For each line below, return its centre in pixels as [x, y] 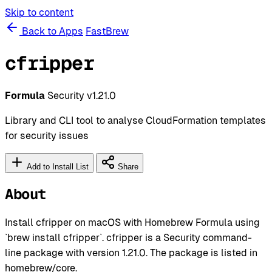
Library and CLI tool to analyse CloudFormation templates [135, 120]
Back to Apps [51, 31]
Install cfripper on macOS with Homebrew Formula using [132, 222]
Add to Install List [56, 166]
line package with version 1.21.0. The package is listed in [131, 253]
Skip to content [39, 12]
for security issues [47, 135]
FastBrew [107, 31]
